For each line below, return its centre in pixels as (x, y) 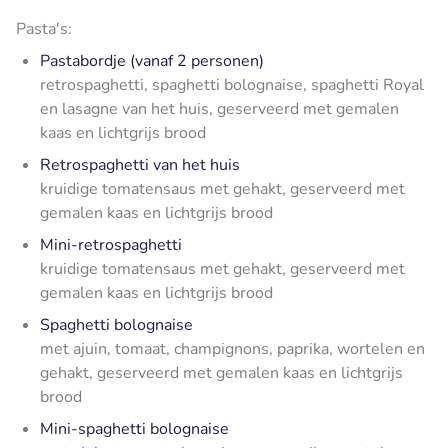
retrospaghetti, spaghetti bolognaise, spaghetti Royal (232, 84)
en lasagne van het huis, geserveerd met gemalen (219, 108)
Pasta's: (44, 28)
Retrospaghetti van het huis (140, 164)
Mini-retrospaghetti (111, 244)
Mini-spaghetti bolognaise (134, 428)
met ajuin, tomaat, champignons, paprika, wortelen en (232, 348)
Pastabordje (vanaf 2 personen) (152, 60)
